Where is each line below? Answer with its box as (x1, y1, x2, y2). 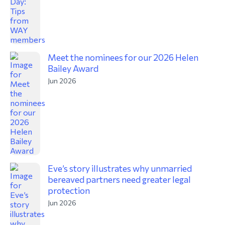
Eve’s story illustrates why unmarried (48, 163, 192, 174)
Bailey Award (48, 63, 98, 74)
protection (48, 185, 90, 196)
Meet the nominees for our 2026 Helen (48, 52, 198, 63)
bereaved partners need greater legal (48, 174, 191, 185)
